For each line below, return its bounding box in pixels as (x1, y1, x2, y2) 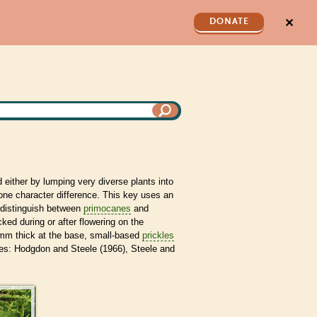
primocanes (83, 202, 131, 214)
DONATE (209, 16, 249, 26)
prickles (142, 229, 174, 241)
